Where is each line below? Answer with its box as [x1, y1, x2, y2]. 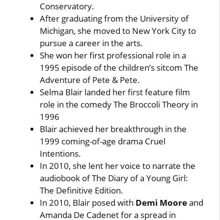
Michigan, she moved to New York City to [40, 25, 196, 36]
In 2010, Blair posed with [40, 197, 136, 208]
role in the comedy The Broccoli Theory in [40, 99, 198, 110]
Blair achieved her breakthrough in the [40, 123, 187, 135]
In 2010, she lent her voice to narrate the [40, 160, 196, 171]
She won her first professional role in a [40, 50, 187, 61]
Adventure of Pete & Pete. [40, 74, 140, 85]
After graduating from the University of [40, 13, 189, 24]
